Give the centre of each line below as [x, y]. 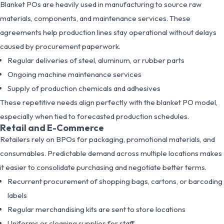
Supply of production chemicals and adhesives [84, 88]
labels [17, 195]
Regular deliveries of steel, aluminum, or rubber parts [96, 60]
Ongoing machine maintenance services [74, 74]
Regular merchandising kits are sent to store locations [96, 209]
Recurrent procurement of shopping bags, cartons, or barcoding [115, 181]
